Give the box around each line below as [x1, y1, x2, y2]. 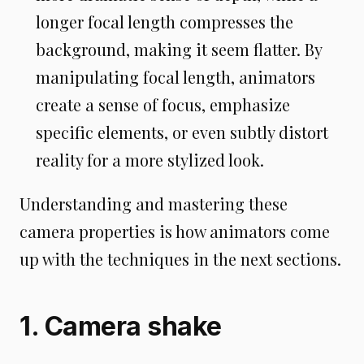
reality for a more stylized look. [36, 149, 264, 171]
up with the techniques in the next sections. [19, 248, 341, 270]
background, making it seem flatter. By [36, 38, 322, 60]
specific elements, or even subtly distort [36, 121, 328, 143]
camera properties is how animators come [19, 220, 330, 242]
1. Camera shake [19, 310, 222, 342]
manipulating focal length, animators [36, 66, 315, 88]
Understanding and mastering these [19, 193, 288, 214]
